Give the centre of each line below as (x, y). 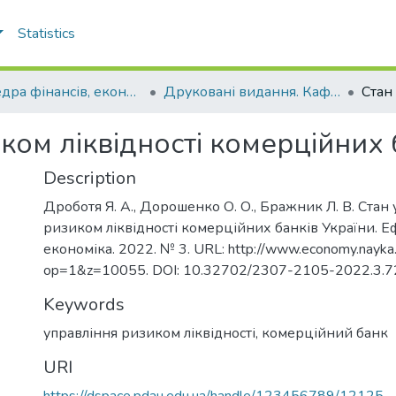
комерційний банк (325, 333)
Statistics (46, 34)
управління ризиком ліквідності (149, 333)
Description (90, 178)
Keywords (84, 305)
